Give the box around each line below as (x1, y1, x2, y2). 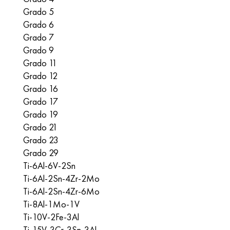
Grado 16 (23, 83, 58, 94)
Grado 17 (23, 95, 58, 107)
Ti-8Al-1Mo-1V (23, 198, 80, 210)
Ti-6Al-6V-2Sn (23, 160, 75, 171)
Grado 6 (23, 18, 54, 30)
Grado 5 (23, 6, 54, 17)
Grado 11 (23, 57, 57, 69)
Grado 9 (23, 44, 54, 56)
